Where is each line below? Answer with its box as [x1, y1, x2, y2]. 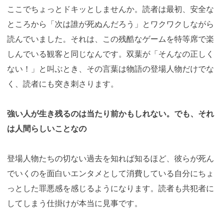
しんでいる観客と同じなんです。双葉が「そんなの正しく [7, 48, 214, 59]
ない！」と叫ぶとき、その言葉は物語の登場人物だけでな [7, 63, 214, 74]
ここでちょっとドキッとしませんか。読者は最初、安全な [7, 3, 214, 14]
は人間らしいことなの [7, 123, 87, 133]
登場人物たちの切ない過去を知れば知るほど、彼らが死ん [7, 153, 214, 163]
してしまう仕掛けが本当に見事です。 [7, 198, 142, 208]
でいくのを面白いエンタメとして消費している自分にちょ [7, 168, 214, 178]
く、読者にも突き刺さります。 [7, 78, 118, 89]
